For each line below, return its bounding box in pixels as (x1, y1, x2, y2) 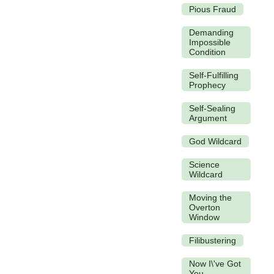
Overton (189, 202, 220, 212)
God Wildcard (189, 136, 242, 146)
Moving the (189, 192, 232, 202)
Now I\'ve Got (189, 258, 241, 268)
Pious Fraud (189, 4, 236, 14)
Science (189, 159, 220, 169)
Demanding (189, 27, 234, 37)
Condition (189, 46, 226, 57)
